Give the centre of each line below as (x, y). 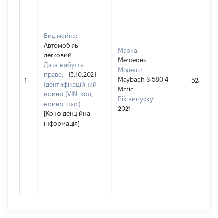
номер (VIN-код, (68, 94)
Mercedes (132, 60)
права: (54, 74)
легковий (58, 55)
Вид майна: (61, 36)
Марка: (128, 50)
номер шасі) (62, 104)
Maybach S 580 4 (143, 79)
